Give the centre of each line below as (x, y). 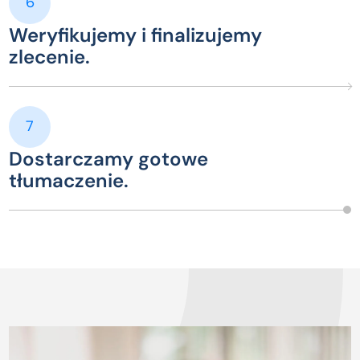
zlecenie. (50, 56)
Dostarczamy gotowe (109, 158)
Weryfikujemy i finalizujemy (136, 35)
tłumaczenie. (69, 180)
